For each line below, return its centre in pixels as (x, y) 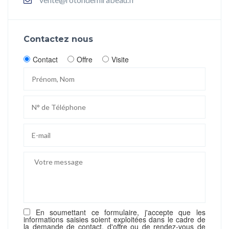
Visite (120, 60)
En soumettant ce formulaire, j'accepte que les (118, 212)
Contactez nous (58, 39)
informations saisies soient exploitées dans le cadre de (114, 220)
